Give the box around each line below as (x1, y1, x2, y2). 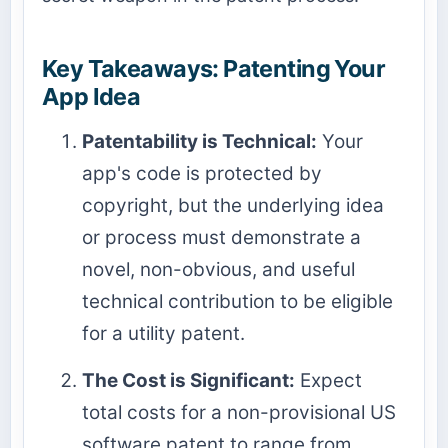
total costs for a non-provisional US (82, 400, 396, 424)
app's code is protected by (82, 161, 322, 185)
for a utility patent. (82, 321, 245, 345)
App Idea (42, 81, 141, 111)
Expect (295, 368, 362, 392)
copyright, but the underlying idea (82, 193, 384, 217)
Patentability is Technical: (82, 129, 317, 153)
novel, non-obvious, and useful (82, 257, 355, 281)
